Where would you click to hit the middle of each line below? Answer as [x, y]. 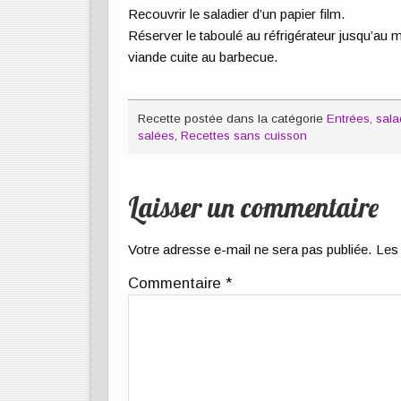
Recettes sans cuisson [243, 135]
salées [156, 135]
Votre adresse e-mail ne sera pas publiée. [251, 250]
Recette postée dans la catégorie [232, 118]
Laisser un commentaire [254, 208]
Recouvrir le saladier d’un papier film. [237, 13]
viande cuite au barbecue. [204, 56]
